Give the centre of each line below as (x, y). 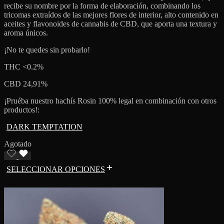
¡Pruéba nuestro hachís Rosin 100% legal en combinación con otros (110, 100)
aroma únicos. (26, 32)
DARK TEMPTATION (44, 126)
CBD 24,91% (26, 83)
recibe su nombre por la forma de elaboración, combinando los (102, 5)
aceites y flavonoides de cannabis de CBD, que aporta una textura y (110, 23)
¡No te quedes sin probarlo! (47, 49)
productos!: (22, 109)
